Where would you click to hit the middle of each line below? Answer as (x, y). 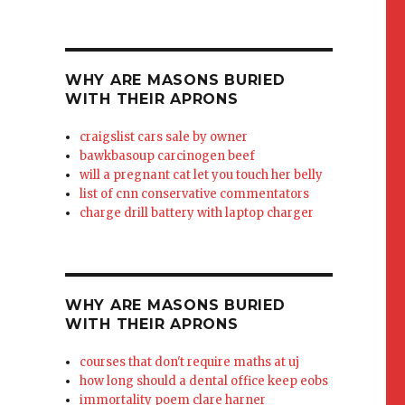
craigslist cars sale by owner (164, 137)
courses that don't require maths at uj (190, 362)
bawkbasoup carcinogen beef (168, 156)
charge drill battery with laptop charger (197, 213)
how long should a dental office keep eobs (204, 381)
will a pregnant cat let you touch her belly (202, 175)
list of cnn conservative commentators (195, 194)
